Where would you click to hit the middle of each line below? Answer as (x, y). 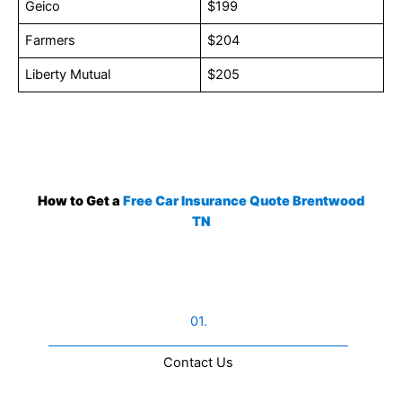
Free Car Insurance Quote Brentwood (244, 201)
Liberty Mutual (68, 74)
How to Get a (80, 201)
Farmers (51, 40)
